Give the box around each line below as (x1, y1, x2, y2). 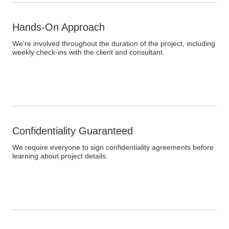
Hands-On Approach (12, 21, 105, 33)
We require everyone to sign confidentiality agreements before (12, 143, 214, 152)
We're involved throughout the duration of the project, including (12, 39, 215, 48)
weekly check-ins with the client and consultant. (12, 48, 165, 57)
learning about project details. (12, 152, 108, 161)
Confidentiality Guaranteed (12, 125, 133, 137)
